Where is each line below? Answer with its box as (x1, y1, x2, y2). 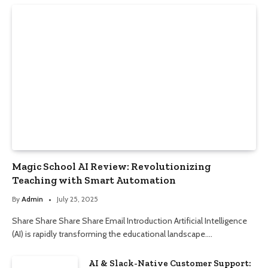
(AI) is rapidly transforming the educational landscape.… (12, 229, 212, 240)
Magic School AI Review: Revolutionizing (12, 160, 211, 173)
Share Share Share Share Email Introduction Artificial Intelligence (12, 215, 247, 227)
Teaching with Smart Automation (12, 174, 176, 187)
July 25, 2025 (57, 194, 98, 204)
